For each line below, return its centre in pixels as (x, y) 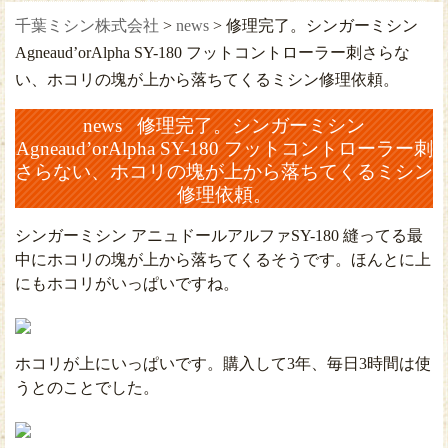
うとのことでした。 (87, 388)
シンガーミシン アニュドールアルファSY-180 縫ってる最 (219, 236)
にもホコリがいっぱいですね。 (127, 284)
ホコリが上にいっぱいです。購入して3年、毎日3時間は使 (223, 364)
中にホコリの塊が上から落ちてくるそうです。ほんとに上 (223, 260)
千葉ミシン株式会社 (87, 26)
